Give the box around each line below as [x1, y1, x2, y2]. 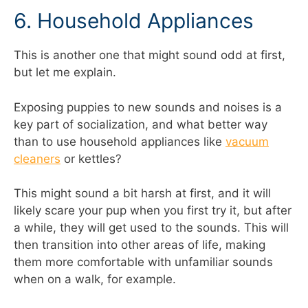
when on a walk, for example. [14, 272, 176, 287]
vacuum [225, 134, 269, 148]
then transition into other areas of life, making [14, 238, 265, 252]
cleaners [14, 151, 60, 166]
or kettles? [60, 151, 122, 166]
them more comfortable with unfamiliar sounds [14, 255, 273, 269]
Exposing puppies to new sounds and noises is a [14, 100, 282, 114]
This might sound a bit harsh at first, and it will [14, 186, 271, 201]
